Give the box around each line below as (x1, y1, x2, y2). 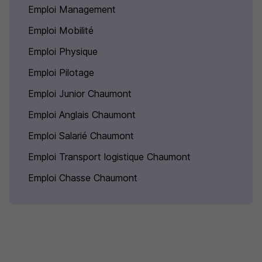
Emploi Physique (28, 46, 98, 57)
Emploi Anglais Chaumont (28, 109, 136, 120)
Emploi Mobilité (28, 25, 94, 36)
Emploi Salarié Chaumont (28, 130, 134, 142)
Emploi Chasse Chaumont (28, 172, 137, 184)
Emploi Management (28, 4, 116, 15)
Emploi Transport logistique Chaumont (28, 151, 191, 163)
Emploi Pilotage (28, 67, 94, 78)
